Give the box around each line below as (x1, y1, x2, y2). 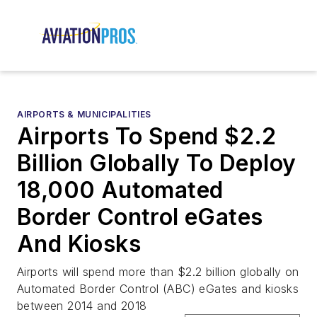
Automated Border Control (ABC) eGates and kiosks (17, 282, 299, 296)
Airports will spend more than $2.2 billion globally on (17, 265, 299, 279)
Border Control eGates (17, 203, 263, 231)
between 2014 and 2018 (17, 299, 147, 313)
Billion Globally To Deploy (17, 149, 296, 178)
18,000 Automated (17, 176, 224, 204)
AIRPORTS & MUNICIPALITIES (17, 109, 151, 120)
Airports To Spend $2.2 (17, 122, 277, 151)
